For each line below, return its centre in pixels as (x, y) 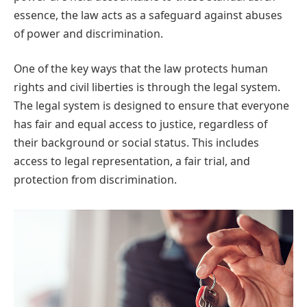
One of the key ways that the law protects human (141, 69)
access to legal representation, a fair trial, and (132, 161)
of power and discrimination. (88, 33)
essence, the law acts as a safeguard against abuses (148, 15)
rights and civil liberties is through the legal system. (147, 87)
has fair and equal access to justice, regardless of (140, 124)
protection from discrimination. (95, 180)
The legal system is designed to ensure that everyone (151, 106)
